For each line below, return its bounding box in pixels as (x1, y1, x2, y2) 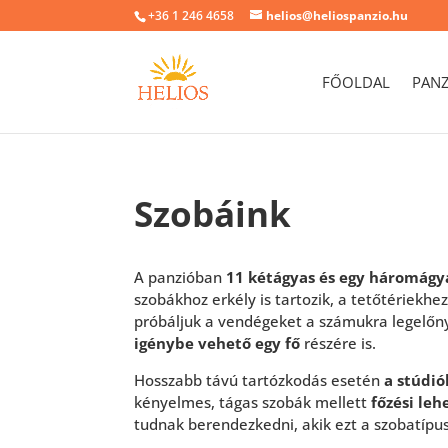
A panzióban (134, 267, 227, 287)
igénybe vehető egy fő (134, 333, 301, 353)
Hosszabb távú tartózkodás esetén (134, 370, 385, 390)
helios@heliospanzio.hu (266, 7, 409, 24)
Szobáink (134, 190, 292, 237)
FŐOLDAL (321, 72, 390, 92)
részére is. (300, 333, 377, 353)
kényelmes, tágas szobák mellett (134, 392, 372, 412)
